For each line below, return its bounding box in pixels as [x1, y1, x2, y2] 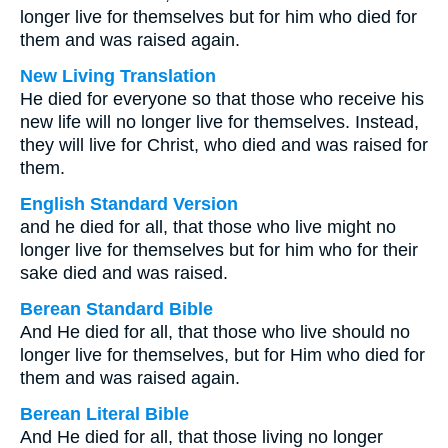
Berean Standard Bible [20, 299, 213, 319]
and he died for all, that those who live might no [20, 217, 396, 237]
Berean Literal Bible [20, 404, 189, 424]
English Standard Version [20, 194, 238, 214]
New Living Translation [20, 66, 216, 86]
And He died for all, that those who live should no [20, 322, 410, 342]
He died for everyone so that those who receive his [20, 89, 424, 109]
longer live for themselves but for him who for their [20, 240, 418, 260]
